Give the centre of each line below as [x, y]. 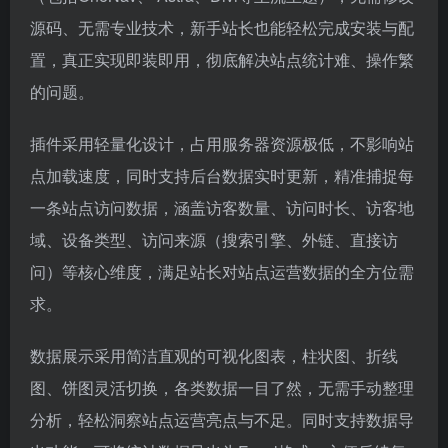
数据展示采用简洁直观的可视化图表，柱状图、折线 [214, 355]
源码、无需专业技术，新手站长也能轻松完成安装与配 [222, 27]
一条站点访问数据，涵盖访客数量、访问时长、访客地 [222, 207]
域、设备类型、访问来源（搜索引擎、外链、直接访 [214, 239]
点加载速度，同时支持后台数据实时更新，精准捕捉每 [222, 175]
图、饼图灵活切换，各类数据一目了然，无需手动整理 [222, 387]
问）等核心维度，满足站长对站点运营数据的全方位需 [222, 271]
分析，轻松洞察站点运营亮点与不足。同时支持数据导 [222, 419]
